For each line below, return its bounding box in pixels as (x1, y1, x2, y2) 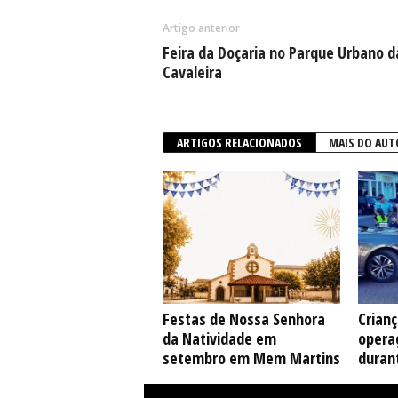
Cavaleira (162, 60, 222, 83)
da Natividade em (162, 327, 276, 349)
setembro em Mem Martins (162, 346, 340, 369)
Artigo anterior (162, 20, 240, 36)
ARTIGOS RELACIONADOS (176, 133, 302, 151)
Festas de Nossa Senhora (162, 307, 325, 330)
